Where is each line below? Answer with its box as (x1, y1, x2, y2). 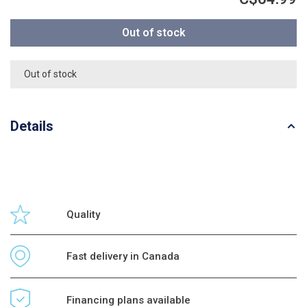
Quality (66, 208, 101, 221)
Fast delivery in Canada (66, 250, 180, 263)
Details (10, 117, 53, 134)
